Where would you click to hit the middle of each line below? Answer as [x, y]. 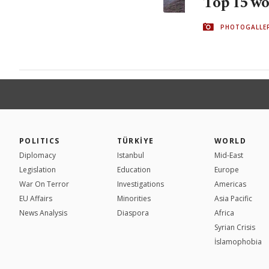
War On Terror [44, 184]
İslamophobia [238, 241]
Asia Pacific [233, 198]
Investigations [140, 184]
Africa [224, 213]
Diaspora [133, 213]
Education [134, 169]
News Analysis [43, 213]
